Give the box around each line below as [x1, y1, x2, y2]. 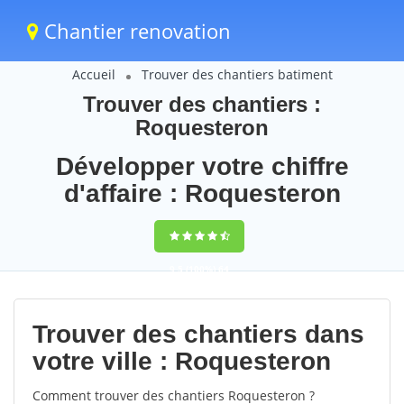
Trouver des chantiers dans [32, 320, 364, 348]
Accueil [71, 66, 115, 83]
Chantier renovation [39, 17, 231, 44]
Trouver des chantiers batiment [141, 66, 333, 83]
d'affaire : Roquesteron [63, 179, 341, 207]
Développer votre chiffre [55, 152, 349, 180]
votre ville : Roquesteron [32, 347, 331, 375]
